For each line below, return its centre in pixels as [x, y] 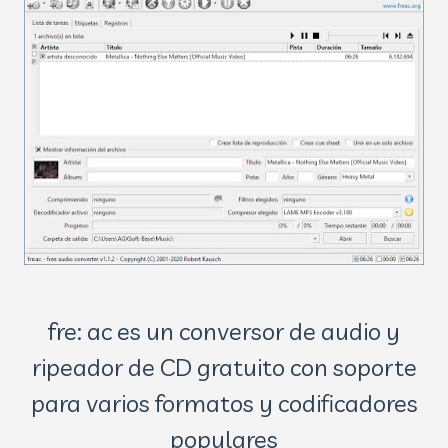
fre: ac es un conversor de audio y [224, 331]
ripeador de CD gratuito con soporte [224, 367]
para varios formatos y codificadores [224, 403]
